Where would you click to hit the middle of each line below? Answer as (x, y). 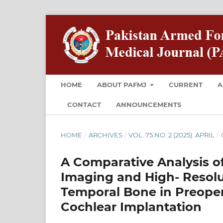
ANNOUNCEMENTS (149, 104)
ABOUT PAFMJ (123, 84)
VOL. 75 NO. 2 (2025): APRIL (172, 135)
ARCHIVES (105, 135)
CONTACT (84, 104)
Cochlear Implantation (131, 207)
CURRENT (186, 84)
